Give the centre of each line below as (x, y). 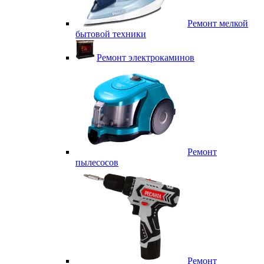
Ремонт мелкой (218, 23)
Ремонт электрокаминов (146, 57)
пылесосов (97, 162)
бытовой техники (111, 34)
